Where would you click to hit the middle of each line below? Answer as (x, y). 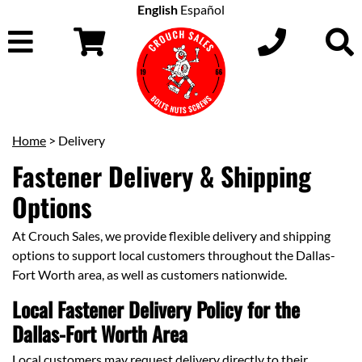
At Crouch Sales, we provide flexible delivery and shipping (171, 236)
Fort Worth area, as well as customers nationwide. (149, 274)
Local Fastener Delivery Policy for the (156, 309)
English (158, 9)
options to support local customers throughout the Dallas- (174, 255)
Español (202, 9)
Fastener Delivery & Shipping (162, 176)
